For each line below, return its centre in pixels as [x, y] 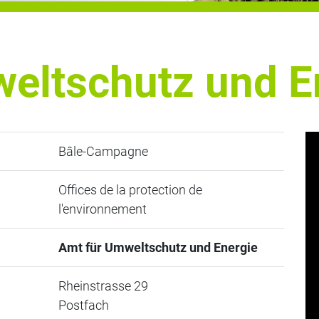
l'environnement [102, 209]
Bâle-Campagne [103, 151]
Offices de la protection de [130, 190]
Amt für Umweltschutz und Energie [158, 247]
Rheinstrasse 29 [103, 286]
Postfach [83, 305]
